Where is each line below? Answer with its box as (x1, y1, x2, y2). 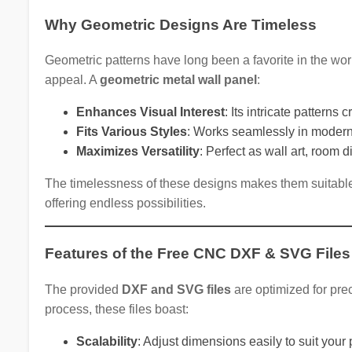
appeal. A (44, 73, 100, 87)
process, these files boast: (44, 302, 189, 316)
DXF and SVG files (121, 282, 231, 296)
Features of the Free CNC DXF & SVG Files (44, 245, 350, 262)
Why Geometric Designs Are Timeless (44, 16, 317, 33)
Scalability (75, 334, 137, 348)
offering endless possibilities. (44, 196, 206, 211)
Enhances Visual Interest (75, 105, 225, 119)
